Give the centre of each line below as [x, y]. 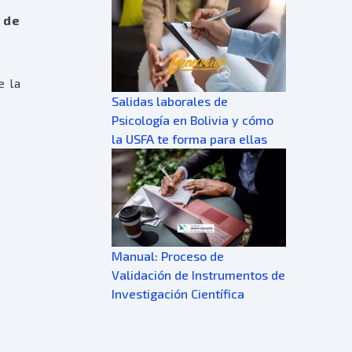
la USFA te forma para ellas [189, 138]
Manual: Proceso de [168, 255]
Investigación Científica [178, 293]
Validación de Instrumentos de [198, 274]
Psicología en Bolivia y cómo [192, 119]
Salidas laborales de [170, 101]
